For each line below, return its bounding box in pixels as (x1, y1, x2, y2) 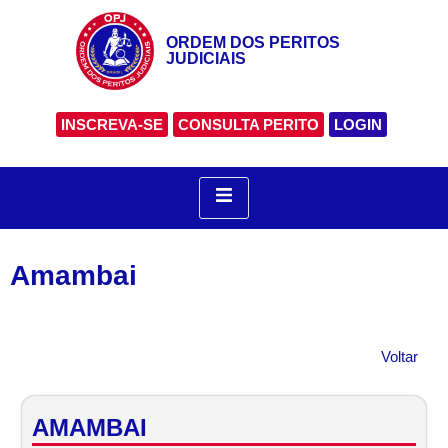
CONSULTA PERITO (178, 115, 319, 133)
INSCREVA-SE (61, 115, 163, 133)
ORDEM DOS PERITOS (165, 33, 340, 51)
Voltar (381, 347, 418, 365)
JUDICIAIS (165, 49, 246, 67)
